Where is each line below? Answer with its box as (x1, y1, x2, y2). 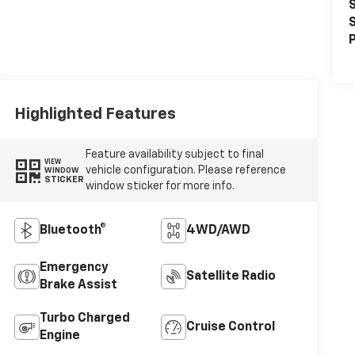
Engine (39, 330, 80, 343)
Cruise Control (185, 321, 275, 334)
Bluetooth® (39, 224, 106, 238)
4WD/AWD (185, 224, 250, 238)
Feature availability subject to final (86, 149, 265, 161)
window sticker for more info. (86, 181, 235, 193)
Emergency (39, 261, 109, 275)
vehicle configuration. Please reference (86, 165, 287, 177)
